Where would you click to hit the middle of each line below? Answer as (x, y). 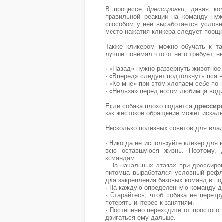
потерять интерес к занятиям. (150, 202)
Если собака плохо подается (150, 106)
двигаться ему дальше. (140, 217)
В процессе (126, 9)
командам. (121, 158)
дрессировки (165, 9)
